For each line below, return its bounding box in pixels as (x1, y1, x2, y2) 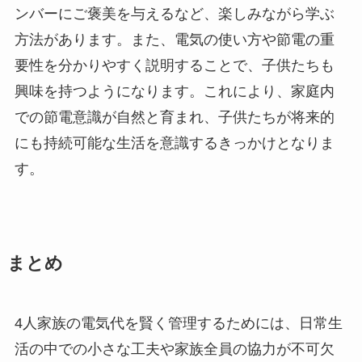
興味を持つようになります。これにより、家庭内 (14, 82, 335, 99)
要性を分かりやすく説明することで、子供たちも (14, 57, 335, 74)
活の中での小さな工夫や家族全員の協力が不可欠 (14, 340, 335, 357)
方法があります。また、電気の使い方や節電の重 (14, 31, 335, 48)
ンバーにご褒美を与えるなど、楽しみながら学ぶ (14, 5, 335, 22)
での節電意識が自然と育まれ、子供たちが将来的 (14, 108, 335, 125)
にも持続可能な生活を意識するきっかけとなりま (14, 134, 335, 151)
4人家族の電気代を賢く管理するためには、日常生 (14, 314, 343, 331)
